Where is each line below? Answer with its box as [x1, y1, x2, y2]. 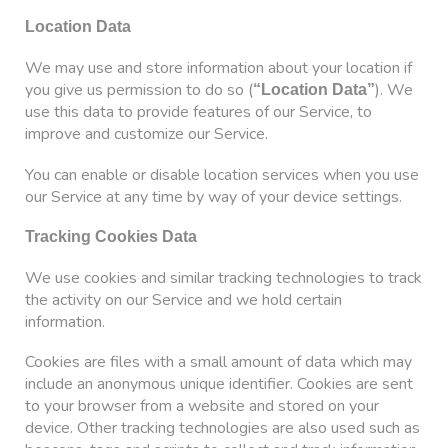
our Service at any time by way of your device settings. [25, 185, 402, 208]
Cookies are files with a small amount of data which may [25, 351, 412, 374]
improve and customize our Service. [25, 122, 268, 145]
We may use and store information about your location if [25, 56, 412, 79]
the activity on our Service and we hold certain [25, 288, 342, 311]
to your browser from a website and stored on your [25, 395, 379, 418]
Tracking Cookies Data [25, 228, 197, 246]
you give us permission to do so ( [25, 78, 253, 101]
